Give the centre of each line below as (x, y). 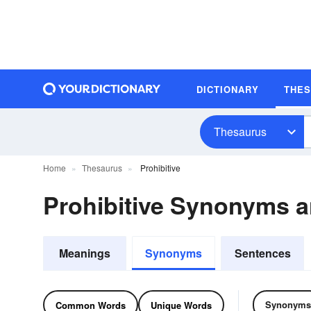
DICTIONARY (228, 89)
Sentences (262, 253)
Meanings (85, 253)
